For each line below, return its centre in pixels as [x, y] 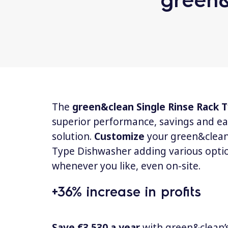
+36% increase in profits [126, 191]
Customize [119, 136]
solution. [73, 136]
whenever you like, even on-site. [126, 166]
